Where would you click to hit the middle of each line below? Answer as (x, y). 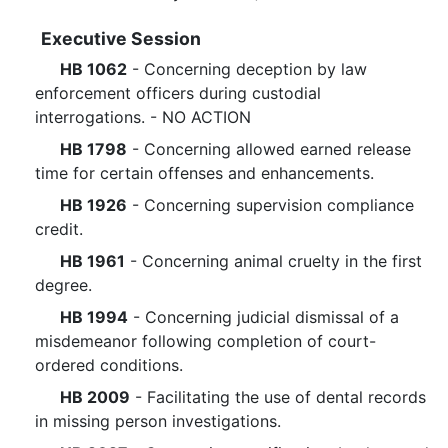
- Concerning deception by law (247, 69)
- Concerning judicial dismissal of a (263, 317)
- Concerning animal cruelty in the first (273, 261)
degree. (63, 285)
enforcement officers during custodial (178, 93)
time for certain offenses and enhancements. (204, 173)
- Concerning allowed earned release (269, 149)
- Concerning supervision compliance (270, 205)
